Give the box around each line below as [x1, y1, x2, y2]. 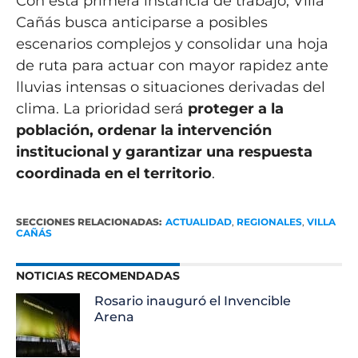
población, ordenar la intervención [15, 121, 272, 139]
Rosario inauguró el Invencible [94, 292, 292, 308]
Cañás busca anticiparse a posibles [15, 13, 268, 31]
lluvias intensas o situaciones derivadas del [15, 78, 325, 96]
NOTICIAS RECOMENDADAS [15, 268, 180, 283]
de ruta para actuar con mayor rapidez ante [15, 56, 328, 74]
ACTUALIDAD [165, 215, 232, 228]
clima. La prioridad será [15, 99, 188, 117]
